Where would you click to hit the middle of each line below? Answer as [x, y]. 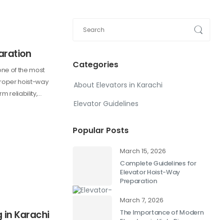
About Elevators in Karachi [118, 85]
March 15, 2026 [143, 151]
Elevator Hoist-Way [150, 172]
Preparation [138, 181]
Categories [96, 65]
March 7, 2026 [142, 200]
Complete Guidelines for [158, 164]
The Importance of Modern [162, 213]
